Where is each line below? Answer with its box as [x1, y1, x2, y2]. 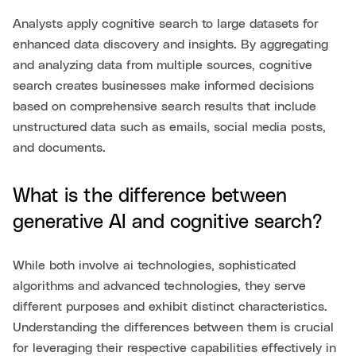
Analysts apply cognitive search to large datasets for [13, 17, 319, 30]
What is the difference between [13, 186, 287, 206]
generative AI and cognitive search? [13, 212, 323, 232]
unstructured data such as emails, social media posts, [13, 120, 326, 133]
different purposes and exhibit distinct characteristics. [13, 300, 327, 313]
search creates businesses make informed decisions [13, 79, 314, 92]
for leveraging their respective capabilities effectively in [13, 341, 336, 354]
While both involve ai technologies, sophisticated [13, 258, 296, 272]
